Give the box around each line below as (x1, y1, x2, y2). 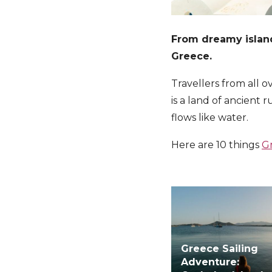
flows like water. (171, 111, 248, 123)
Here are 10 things (171, 138, 262, 151)
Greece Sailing (181, 243, 259, 254)
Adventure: (181, 256, 240, 268)
